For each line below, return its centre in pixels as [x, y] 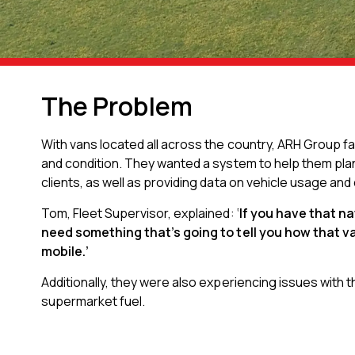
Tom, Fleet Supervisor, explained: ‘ [140, 213]
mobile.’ [65, 251]
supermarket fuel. [96, 301]
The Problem [117, 106]
